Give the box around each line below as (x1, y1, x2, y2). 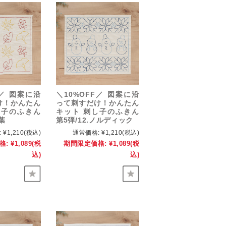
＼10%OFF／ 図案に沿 (56, 90, 139, 99)
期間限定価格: (64, 140, 107, 148)
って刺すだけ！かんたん (56, 99, 139, 107)
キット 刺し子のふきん (56, 107, 139, 116)
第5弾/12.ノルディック (56, 116, 134, 125)
